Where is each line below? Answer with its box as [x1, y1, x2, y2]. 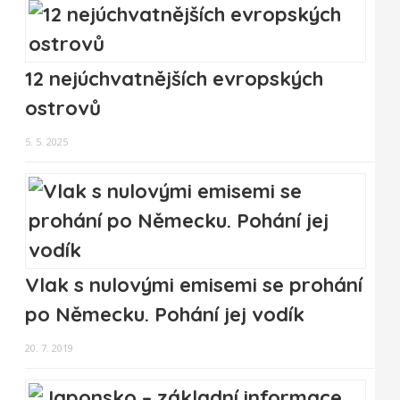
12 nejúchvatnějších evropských [25, 66, 323, 92]
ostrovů [25, 96, 101, 121]
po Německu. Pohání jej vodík [25, 302, 304, 328]
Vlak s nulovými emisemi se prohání [25, 272, 362, 298]
